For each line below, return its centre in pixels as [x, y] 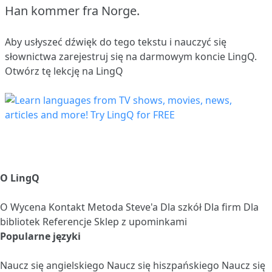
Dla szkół [182, 207]
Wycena [29, 207]
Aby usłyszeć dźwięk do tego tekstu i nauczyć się [116, 42]
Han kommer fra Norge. [72, 10]
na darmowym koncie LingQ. [190, 56]
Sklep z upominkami [141, 221]
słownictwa [32, 56]
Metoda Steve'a [124, 207]
